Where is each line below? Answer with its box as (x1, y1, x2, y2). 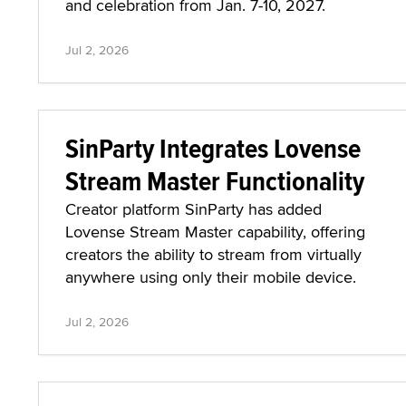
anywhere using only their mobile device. (65, 266, 356, 288)
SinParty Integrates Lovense (65, 129, 361, 168)
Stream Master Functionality (65, 161, 364, 200)
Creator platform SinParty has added (65, 198, 322, 220)
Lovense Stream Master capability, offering (65, 220, 365, 243)
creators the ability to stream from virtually (65, 243, 362, 266)
